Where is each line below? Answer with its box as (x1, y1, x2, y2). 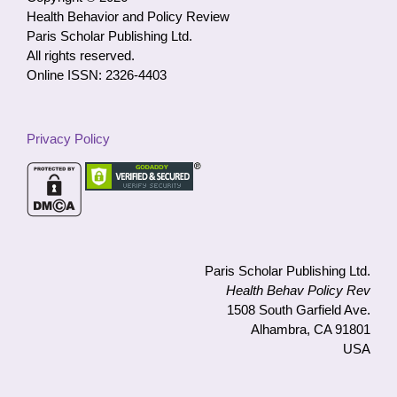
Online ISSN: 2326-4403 (27, 67, 167, 83)
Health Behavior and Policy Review (27, 9, 230, 25)
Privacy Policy (27, 131, 110, 147)
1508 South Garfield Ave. (227, 302, 370, 318)
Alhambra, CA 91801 (251, 322, 370, 338)
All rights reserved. (27, 48, 135, 64)
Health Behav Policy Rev (226, 283, 370, 299)
